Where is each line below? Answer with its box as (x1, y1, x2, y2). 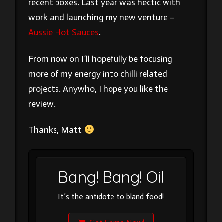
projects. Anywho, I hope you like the (28, 83, 168, 94)
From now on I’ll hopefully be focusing (28, 53, 173, 64)
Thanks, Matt (28, 124, 84, 136)
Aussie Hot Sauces (28, 27, 99, 38)
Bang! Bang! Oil (58, 166, 164, 187)
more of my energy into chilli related (28, 68, 167, 79)
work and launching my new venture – (28, 12, 175, 23)
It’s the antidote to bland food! (58, 191, 164, 201)
